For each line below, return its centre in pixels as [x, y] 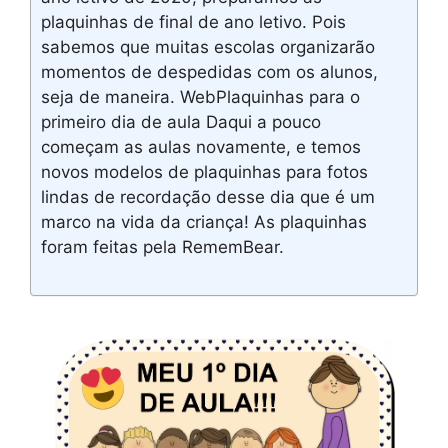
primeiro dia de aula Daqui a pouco [181, 121]
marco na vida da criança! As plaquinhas [204, 221]
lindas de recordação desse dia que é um [208, 196]
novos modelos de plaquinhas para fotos [204, 171]
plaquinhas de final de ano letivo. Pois [193, 21]
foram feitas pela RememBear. [162, 246]
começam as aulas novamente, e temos [201, 146]
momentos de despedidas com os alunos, [209, 71]
